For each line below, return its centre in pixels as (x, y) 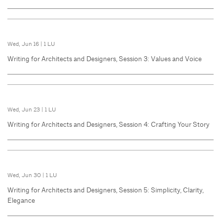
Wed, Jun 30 (25, 175)
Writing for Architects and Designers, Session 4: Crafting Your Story (109, 125)
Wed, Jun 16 (24, 44)
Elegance (21, 201)
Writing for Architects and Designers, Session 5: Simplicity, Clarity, (106, 190)
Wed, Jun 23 (24, 110)
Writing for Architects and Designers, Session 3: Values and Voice (105, 59)
